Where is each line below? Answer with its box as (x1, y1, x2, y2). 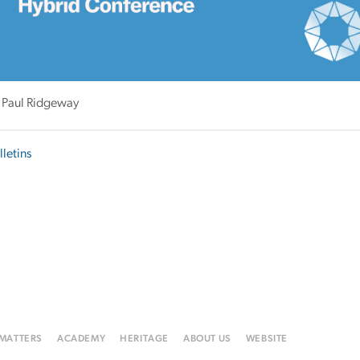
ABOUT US (183, 334, 231, 344)
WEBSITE (245, 334, 288, 344)
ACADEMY (57, 334, 106, 344)
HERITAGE (120, 334, 170, 344)
